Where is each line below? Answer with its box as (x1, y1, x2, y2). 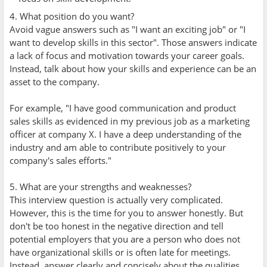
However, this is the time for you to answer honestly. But (10, 206, 243, 219)
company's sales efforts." (10, 154, 111, 166)
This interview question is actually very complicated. (10, 193, 223, 206)
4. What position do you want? (10, 10, 134, 22)
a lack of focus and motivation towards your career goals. (10, 49, 244, 61)
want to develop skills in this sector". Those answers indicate (10, 36, 257, 48)
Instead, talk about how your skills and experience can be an (10, 62, 256, 74)
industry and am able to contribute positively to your (10, 141, 226, 153)
